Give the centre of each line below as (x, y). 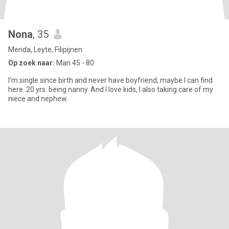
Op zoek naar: (31, 63)
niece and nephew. (38, 99)
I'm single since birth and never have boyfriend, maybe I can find (110, 80)
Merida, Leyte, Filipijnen (45, 50)
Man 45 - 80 (74, 63)
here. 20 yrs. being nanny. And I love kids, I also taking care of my (111, 89)
